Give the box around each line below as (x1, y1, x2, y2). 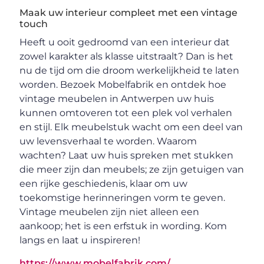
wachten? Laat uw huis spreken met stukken (19, 149, 234, 161)
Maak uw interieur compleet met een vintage (19, 6, 238, 18)
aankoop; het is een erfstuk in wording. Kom (19, 220, 227, 232)
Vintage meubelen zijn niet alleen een (19, 206, 200, 217)
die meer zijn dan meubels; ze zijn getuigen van (19, 163, 245, 175)
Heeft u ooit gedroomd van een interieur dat (19, 36, 230, 48)
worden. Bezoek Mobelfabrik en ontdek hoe (19, 78, 227, 90)
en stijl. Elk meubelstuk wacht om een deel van (19, 121, 243, 133)
